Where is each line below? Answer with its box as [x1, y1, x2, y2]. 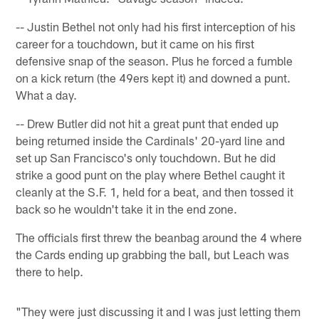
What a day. [16, 87, 78, 102]
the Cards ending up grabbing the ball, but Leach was [16, 246, 290, 261]
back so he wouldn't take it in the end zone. [16, 201, 238, 216]
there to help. [16, 263, 84, 278]
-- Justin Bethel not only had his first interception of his [16, 19, 296, 33]
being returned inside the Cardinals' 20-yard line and [16, 132, 286, 147]
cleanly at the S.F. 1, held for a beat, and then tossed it [16, 184, 294, 199]
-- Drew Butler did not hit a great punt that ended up [16, 115, 279, 130]
